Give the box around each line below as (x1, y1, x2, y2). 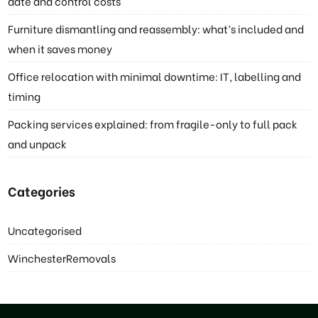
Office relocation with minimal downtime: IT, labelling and (8, 67, 302, 84)
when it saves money (8, 40, 113, 56)
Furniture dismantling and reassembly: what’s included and (8, 20, 305, 36)
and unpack (8, 135, 67, 151)
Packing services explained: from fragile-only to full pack (8, 115, 298, 131)
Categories (8, 180, 76, 200)
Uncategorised (8, 221, 82, 238)
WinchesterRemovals (8, 249, 116, 265)
